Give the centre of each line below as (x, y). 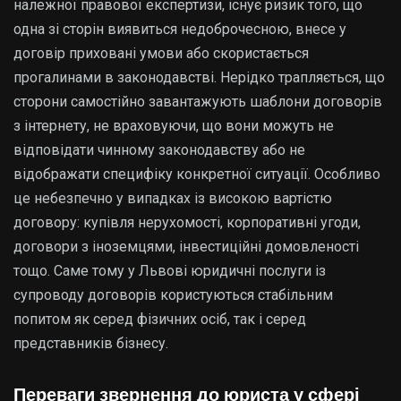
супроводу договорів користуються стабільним (173, 294)
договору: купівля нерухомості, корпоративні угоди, (187, 222)
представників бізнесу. (91, 343)
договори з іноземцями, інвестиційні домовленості (186, 246)
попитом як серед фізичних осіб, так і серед (160, 319)
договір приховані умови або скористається (161, 53)
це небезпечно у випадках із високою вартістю (173, 198)
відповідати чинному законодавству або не (159, 149)
